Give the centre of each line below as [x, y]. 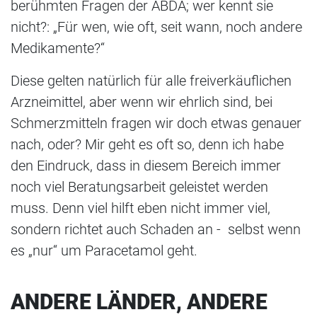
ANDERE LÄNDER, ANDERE [139, 302]
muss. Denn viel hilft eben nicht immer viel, [140, 208]
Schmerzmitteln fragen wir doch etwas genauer [156, 123]
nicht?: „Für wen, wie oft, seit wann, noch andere [156, 27]
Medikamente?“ [58, 48]
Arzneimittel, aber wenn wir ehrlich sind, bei [142, 102]
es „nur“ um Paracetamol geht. [104, 251]
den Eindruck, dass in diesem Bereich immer [146, 166]
